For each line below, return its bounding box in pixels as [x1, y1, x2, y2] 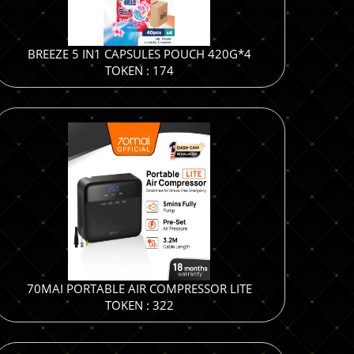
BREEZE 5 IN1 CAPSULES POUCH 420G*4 [27, 46, 251, 62]
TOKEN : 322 [104, 297, 174, 313]
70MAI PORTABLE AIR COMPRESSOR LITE [26, 281, 252, 296]
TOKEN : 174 [104, 62, 174, 78]
